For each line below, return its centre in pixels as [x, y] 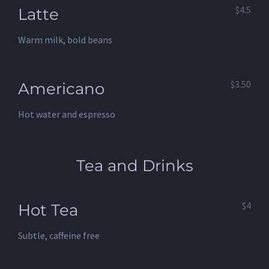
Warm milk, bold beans [65, 39]
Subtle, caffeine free [59, 235]
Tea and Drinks [134, 165]
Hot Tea [48, 210]
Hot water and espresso [67, 114]
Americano [61, 89]
